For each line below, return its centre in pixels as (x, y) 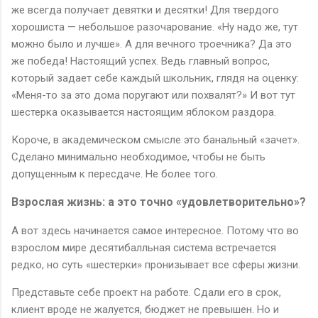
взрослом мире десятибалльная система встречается (144, 247)
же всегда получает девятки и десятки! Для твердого (145, 10)
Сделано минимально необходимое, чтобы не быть (138, 157)
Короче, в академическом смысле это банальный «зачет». (155, 139)
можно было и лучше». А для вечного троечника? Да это (152, 44)
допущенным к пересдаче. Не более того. (115, 174)
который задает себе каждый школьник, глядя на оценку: (155, 78)
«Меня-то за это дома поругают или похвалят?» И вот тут (153, 95)
